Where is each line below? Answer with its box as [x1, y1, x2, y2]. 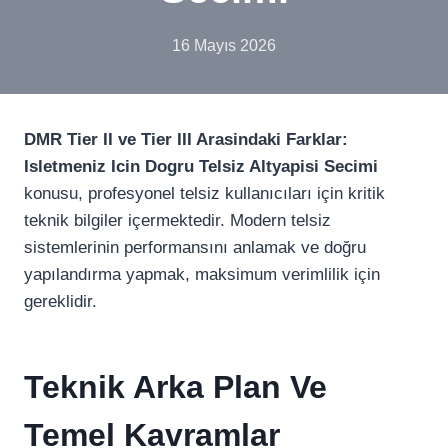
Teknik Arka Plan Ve [24, 369, 327, 405]
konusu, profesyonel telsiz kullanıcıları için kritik [24, 184, 385, 203]
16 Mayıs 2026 [172, 36, 276, 54]
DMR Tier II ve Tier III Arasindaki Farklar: [24, 130, 348, 149]
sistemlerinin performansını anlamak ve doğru [24, 238, 366, 257]
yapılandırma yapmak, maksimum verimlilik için [24, 265, 380, 284]
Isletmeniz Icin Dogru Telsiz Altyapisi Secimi [24, 157, 378, 176]
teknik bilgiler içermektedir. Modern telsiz [24, 211, 331, 230]
